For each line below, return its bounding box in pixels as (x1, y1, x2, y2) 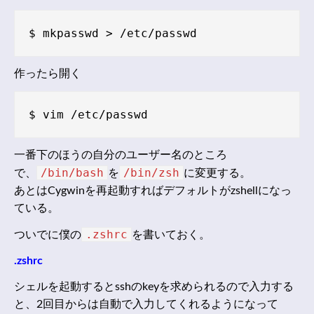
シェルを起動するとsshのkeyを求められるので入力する (14, 281, 294, 293)
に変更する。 (184, 168, 251, 179)
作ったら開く (14, 68, 81, 80)
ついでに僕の (14, 229, 81, 241)
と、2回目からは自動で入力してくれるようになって (14, 299, 278, 310)
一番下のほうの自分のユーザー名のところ (14, 149, 227, 161)
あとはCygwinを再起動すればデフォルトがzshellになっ (14, 185, 292, 197)
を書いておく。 (132, 229, 210, 241)
